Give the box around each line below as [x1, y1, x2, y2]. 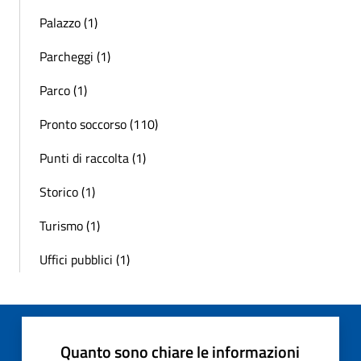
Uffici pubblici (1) [39, 249, 130, 269]
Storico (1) [39, 181, 95, 201]
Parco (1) [39, 80, 87, 100]
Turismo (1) [39, 215, 100, 235]
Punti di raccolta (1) [39, 147, 146, 168]
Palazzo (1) [39, 12, 98, 32]
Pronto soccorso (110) [39, 114, 158, 134]
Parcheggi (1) [39, 46, 110, 66]
